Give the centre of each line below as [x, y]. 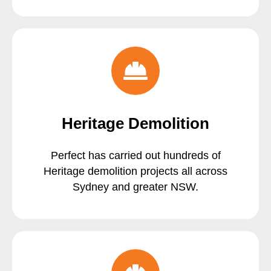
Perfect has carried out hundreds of [135, 156]
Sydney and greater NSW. [135, 187]
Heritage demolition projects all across [135, 171]
